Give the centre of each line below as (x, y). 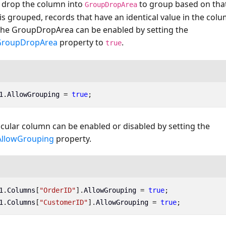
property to (82, 43)
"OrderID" (57, 190)
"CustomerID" (63, 202)
